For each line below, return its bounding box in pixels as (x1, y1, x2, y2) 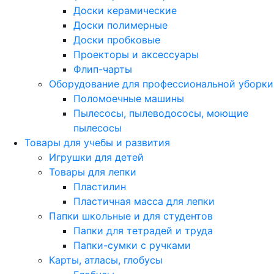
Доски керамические (73, 4, 177, 17)
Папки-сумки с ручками (73, 239, 191, 251)
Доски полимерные (73, 19, 168, 31)
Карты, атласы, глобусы (49, 254, 163, 266)
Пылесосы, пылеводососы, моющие (73, 107, 248, 119)
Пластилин (73, 180, 126, 193)
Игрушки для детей (49, 151, 144, 163)
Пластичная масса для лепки (73, 195, 215, 207)
